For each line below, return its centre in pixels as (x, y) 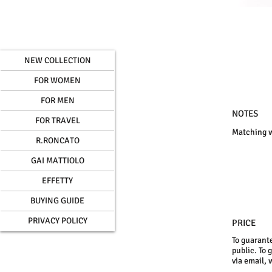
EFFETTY (57, 180)
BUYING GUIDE (57, 200)
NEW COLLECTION (57, 60)
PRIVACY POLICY (57, 220)
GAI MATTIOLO (57, 160)
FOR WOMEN (57, 80)
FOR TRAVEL (57, 120)
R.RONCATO (57, 140)
